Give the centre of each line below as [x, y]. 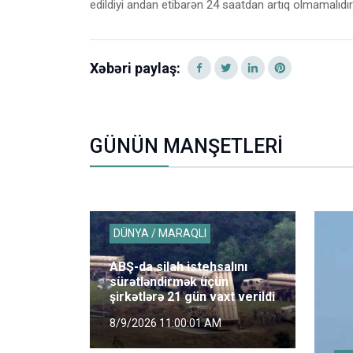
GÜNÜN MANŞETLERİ [186, 146]
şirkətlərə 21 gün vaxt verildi [192, 296]
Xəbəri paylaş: [135, 68]
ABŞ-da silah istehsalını [178, 266]
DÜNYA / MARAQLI [160, 233]
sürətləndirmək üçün [169, 281]
